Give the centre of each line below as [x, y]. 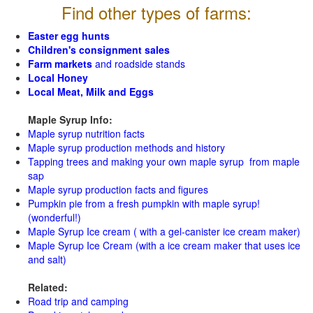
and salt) [47, 259]
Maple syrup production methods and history [126, 147]
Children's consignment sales [99, 50]
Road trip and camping [78, 301]
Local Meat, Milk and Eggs [91, 92]
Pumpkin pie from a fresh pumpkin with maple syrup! [144, 203]
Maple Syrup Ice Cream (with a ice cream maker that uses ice [164, 245]
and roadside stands [140, 64]
